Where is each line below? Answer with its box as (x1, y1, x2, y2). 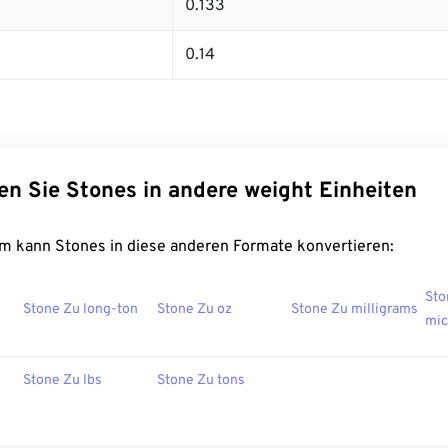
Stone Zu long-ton (23, 301, 138, 319)
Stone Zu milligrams (291, 301, 418, 319)
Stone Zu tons (157, 372, 245, 390)
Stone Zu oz (157, 301, 232, 319)
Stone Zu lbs (23, 372, 102, 390)
